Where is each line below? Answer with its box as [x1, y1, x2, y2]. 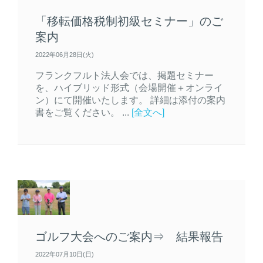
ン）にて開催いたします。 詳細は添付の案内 [35, 94, 225, 105]
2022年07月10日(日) [35, 251, 94, 258]
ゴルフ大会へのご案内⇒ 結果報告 [35, 230, 223, 244]
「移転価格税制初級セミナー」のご [35, 14, 223, 28]
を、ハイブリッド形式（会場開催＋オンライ [35, 82, 223, 93]
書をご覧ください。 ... [35, 106, 131, 117]
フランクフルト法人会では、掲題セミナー [35, 69, 214, 80]
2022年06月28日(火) [35, 50, 94, 58]
